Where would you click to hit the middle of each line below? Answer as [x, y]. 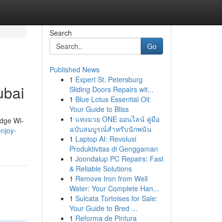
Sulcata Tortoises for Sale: [116, 198]
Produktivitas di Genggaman [113, 149]
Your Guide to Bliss [99, 109]
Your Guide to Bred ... [103, 208]
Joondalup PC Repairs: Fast [119, 159]
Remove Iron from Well [111, 178]
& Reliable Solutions [100, 168]
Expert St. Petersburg [109, 79]
